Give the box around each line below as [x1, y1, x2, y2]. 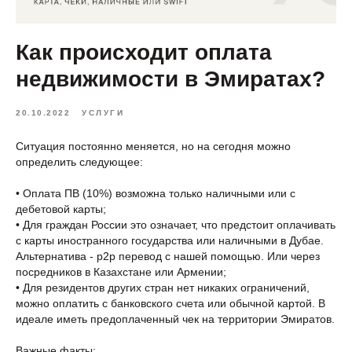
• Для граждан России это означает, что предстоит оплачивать [16, 218, 335, 231]
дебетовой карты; [16, 203, 106, 215]
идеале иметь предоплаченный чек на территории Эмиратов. [16, 313, 335, 325]
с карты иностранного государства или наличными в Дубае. [16, 234, 324, 247]
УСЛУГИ [82, 108, 124, 117]
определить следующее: [16, 156, 143, 168]
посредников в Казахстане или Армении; [16, 266, 226, 278]
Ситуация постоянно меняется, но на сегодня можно [16, 140, 291, 152]
